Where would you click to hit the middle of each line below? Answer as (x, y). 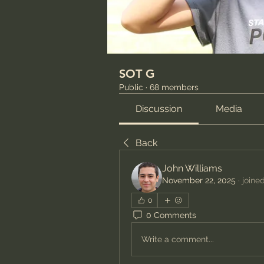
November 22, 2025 (199, 180)
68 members (174, 87)
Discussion (159, 109)
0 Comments (171, 215)
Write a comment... (178, 239)
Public (131, 87)
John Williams (192, 168)
